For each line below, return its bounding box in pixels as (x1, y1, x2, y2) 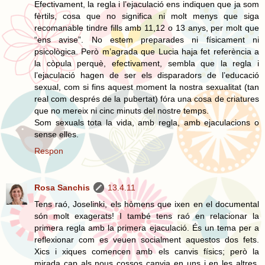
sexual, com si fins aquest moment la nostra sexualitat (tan (34, 82, 259, 92)
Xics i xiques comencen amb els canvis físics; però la (34, 247, 259, 257)
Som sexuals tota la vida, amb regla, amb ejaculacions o (34, 118, 259, 128)
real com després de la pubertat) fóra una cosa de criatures (34, 94, 259, 104)
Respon (34, 146, 63, 156)
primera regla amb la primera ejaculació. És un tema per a (34, 223, 259, 233)
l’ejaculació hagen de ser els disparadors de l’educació (34, 70, 259, 80)
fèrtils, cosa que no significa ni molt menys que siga (34, 11, 259, 21)
